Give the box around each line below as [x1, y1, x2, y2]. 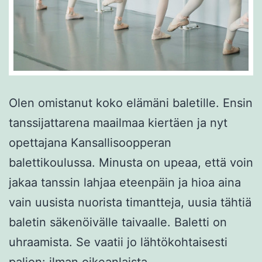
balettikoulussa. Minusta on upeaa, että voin [9, 155, 253, 170]
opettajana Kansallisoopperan [9, 135, 171, 150]
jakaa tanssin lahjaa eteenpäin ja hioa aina [9, 175, 241, 189]
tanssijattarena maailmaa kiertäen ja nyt [9, 115, 227, 130]
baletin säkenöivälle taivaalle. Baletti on [9, 215, 227, 229]
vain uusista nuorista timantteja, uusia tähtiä [9, 195, 251, 209]
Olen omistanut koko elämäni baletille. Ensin [9, 95, 253, 110]
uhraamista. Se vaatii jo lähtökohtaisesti [9, 235, 227, 249]
